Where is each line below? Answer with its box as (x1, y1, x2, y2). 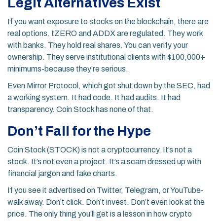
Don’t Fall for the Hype (7, 123, 151, 139)
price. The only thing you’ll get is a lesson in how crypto (7, 210, 192, 219)
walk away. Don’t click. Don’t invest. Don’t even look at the (7, 198, 205, 207)
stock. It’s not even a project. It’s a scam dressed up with (7, 157, 201, 166)
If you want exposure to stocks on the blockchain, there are (7, 17, 209, 26)
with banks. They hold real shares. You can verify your (7, 41, 188, 50)
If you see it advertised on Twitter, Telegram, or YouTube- (7, 186, 204, 195)
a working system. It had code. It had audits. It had (7, 93, 181, 102)
